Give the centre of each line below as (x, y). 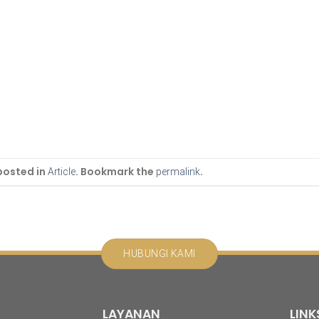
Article (61, 171)
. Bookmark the (115, 171)
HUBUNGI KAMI (159, 254)
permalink (178, 171)
